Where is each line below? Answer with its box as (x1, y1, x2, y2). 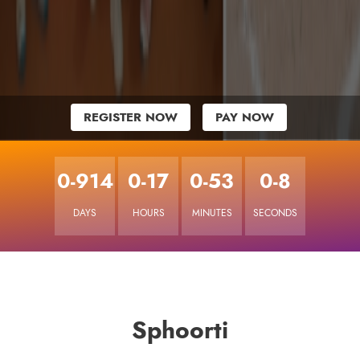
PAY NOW (215, 109, 275, 126)
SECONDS (253, 207, 297, 220)
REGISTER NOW (84, 109, 178, 126)
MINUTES (191, 207, 232, 220)
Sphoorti (132, 313, 228, 348)
